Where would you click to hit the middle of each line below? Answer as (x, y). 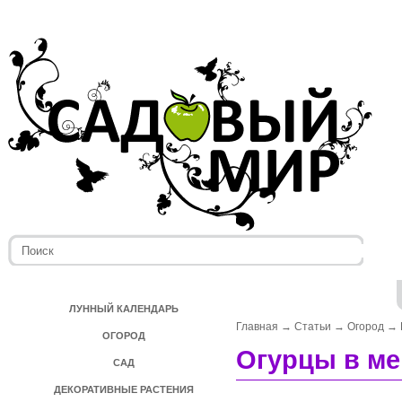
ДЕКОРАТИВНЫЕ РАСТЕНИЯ (124, 389)
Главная (257, 327)
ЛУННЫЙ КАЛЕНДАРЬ (124, 309)
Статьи (313, 327)
